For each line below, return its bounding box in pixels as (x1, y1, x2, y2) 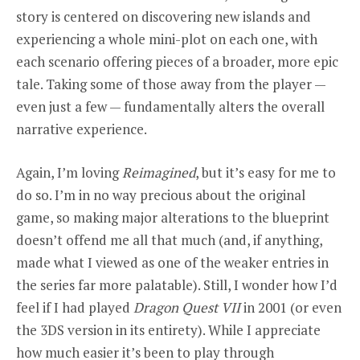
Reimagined (122, 162, 195, 182)
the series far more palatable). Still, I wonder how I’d (16, 275, 337, 294)
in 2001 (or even (240, 297, 342, 317)
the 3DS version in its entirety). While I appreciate (16, 320, 321, 339)
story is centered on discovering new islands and (16, 6, 311, 26)
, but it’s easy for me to (195, 162, 336, 182)
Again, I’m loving (16, 162, 122, 182)
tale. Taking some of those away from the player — (16, 74, 325, 93)
